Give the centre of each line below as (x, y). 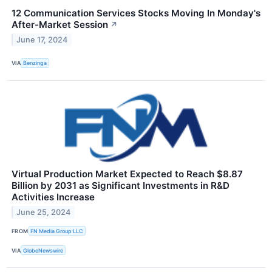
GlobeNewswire (43, 250)
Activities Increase (53, 197)
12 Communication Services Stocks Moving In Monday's (136, 13)
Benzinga (35, 63)
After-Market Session (60, 24)
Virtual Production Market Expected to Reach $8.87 (127, 174)
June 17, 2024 (42, 39)
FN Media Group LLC (57, 231)
